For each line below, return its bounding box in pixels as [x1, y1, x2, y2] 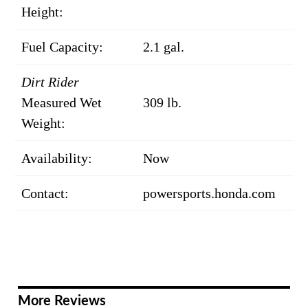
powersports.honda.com [143, 186, 276, 201]
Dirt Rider [21, 74, 79, 90]
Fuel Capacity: [21, 39, 103, 55]
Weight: [21, 115, 65, 131]
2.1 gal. [143, 39, 184, 55]
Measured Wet [21, 95, 102, 111]
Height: [21, 4, 63, 20]
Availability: [21, 151, 92, 166]
